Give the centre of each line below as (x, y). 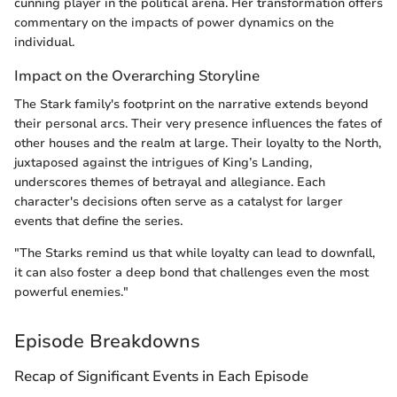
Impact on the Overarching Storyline (137, 76)
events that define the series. (98, 221)
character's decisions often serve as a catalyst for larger (179, 201)
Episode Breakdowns (107, 341)
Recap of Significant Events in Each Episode (161, 377)
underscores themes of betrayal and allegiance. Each (170, 182)
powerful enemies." (71, 292)
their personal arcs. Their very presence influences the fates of (198, 123)
